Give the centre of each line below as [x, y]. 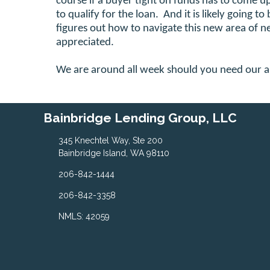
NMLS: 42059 [84, 216]
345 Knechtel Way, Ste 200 [110, 140]
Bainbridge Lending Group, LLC [140, 118]
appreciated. [85, 43]
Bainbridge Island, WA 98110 [114, 153]
